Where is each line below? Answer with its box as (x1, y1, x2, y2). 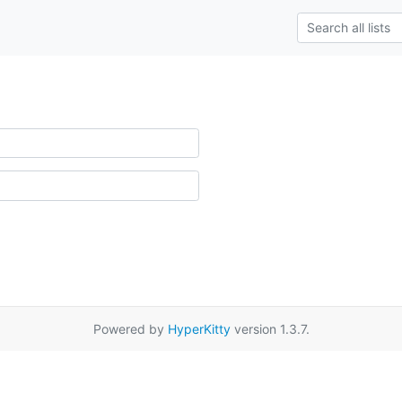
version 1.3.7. (230, 321, 310, 336)
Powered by (92, 321, 168, 336)
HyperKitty (167, 321, 231, 336)
